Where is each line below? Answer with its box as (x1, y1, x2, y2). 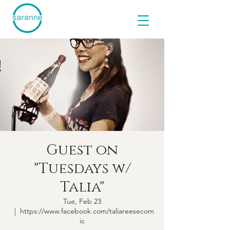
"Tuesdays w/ (33, 159, 131, 178)
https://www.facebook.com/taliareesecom (20, 206, 154, 216)
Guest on (46, 141, 118, 160)
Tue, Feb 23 (63, 197, 101, 206)
